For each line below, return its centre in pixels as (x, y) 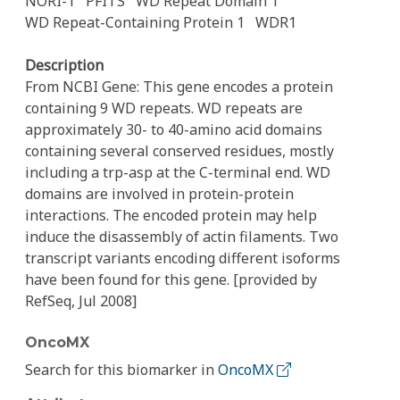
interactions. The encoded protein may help (171, 215)
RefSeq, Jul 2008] (81, 301)
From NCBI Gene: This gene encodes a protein (179, 87)
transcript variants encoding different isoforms (183, 258)
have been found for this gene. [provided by (171, 279)
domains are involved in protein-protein (159, 194)
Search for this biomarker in (121, 370)
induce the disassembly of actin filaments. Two (182, 237)
